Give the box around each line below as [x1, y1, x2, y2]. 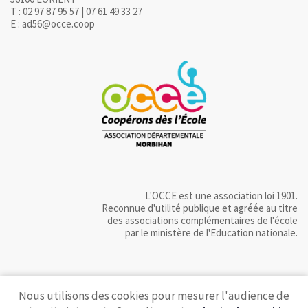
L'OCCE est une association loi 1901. [145, 189, 298, 203]
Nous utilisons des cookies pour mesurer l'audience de [19, 288, 289, 303]
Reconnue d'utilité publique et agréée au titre [102, 201, 298, 215]
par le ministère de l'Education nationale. [125, 226, 298, 240]
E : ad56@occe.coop [10, 16, 95, 30]
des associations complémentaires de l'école [107, 214, 298, 228]
